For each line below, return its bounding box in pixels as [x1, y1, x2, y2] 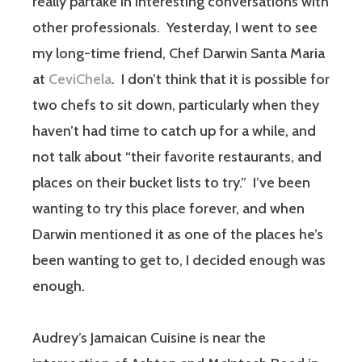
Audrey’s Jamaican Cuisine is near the [32, 329, 266, 347]
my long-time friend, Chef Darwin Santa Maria [32, 44, 325, 63]
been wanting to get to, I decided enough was [32, 251, 326, 270]
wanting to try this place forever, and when [32, 200, 305, 218]
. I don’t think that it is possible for [112, 70, 330, 89]
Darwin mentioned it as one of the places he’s [32, 225, 323, 244]
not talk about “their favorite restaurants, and [32, 148, 322, 166]
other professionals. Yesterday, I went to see [32, 19, 318, 37]
